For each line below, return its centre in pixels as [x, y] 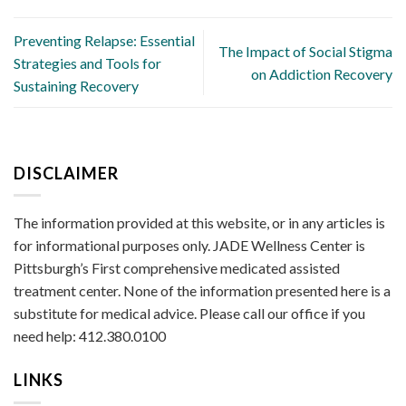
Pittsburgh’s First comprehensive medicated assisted [177, 268]
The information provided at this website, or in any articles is [199, 223]
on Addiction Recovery [322, 74]
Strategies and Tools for [87, 63]
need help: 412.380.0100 [90, 336]
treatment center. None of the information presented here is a [202, 291]
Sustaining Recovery [76, 85]
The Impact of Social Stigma [305, 52]
